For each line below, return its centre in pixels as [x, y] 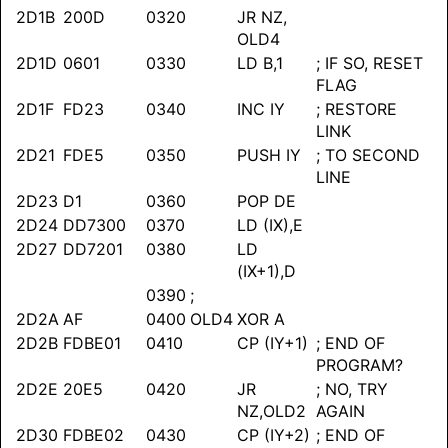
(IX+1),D [266, 271]
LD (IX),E [270, 225]
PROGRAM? [359, 365]
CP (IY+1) [272, 343]
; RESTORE [356, 109]
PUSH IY [269, 155]
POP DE [266, 201]
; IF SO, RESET [369, 63]
